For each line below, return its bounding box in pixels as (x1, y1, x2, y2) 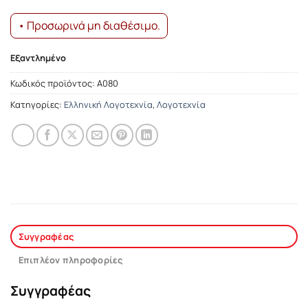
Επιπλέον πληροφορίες (18, 254, 123, 267)
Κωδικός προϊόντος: (10, 77, 97, 90)
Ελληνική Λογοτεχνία (64, 98, 153, 111)
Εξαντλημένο (10, 52, 66, 65)
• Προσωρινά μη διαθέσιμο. (18, 17, 160, 33)
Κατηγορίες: (10, 98, 64, 111)
